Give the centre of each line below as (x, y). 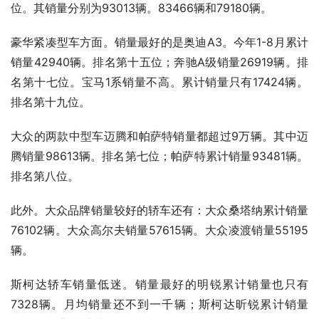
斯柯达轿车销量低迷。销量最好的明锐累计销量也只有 (159, 284)
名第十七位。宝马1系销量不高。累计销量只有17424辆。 (159, 82)
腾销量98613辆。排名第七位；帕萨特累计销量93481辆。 (159, 156)
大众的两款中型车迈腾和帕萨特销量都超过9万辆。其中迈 (159, 136)
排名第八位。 (45, 176)
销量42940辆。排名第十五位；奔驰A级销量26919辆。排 (159, 62)
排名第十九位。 (51, 102)
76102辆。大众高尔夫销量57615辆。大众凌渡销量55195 (159, 230)
